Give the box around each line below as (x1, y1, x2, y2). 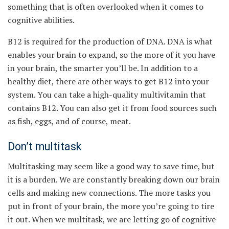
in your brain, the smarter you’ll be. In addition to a (8, 62, 198, 74)
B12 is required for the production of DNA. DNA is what (8, 36, 213, 48)
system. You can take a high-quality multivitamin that (8, 89, 206, 101)
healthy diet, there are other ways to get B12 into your (8, 76, 209, 87)
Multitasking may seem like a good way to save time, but (8, 161, 215, 172)
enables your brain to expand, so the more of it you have (8, 49, 215, 61)
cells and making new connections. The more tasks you (8, 187, 211, 199)
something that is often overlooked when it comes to (8, 1, 203, 13)
